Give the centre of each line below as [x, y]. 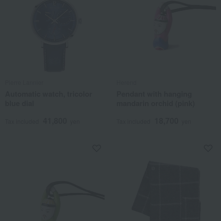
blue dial [19, 103]
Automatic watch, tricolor [49, 94]
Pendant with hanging [154, 94]
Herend [127, 82]
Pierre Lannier [24, 82]
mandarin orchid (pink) [156, 103]
